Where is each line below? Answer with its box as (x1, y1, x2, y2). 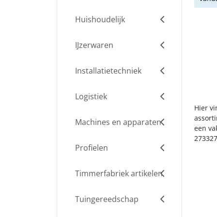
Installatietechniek (73, 65, 141, 76)
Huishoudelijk (73, 14, 125, 25)
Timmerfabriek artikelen (73, 168, 163, 179)
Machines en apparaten (73, 117, 161, 127)
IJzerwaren (73, 40, 113, 50)
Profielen (73, 142, 108, 153)
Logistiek (73, 91, 107, 102)
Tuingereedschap (73, 194, 139, 204)
